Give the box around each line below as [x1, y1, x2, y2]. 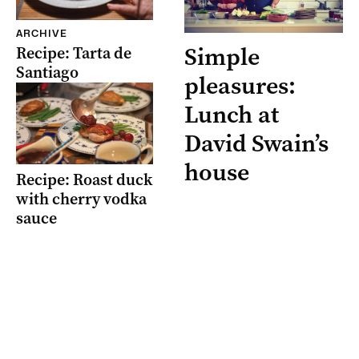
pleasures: [184, 69, 296, 102]
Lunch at [184, 98, 279, 131]
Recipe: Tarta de [16, 42, 131, 64]
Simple [184, 40, 260, 73]
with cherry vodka [16, 188, 147, 211]
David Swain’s [184, 127, 329, 159]
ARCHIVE [16, 26, 67, 39]
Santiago [16, 61, 79, 83]
